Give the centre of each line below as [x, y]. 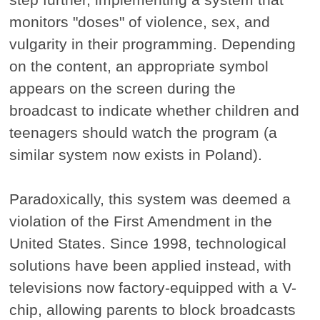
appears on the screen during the [123, 89]
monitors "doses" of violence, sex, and [140, 22]
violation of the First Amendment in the [141, 221]
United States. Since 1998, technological [148, 244]
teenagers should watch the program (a [144, 133]
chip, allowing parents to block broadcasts [153, 310]
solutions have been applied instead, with [151, 266]
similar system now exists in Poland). [136, 155]
